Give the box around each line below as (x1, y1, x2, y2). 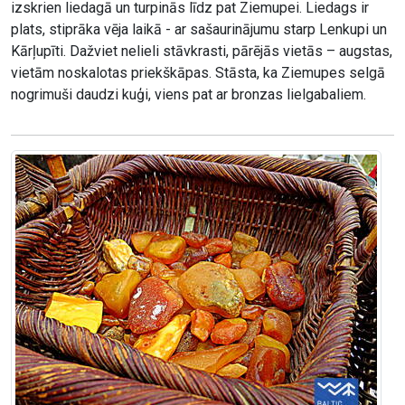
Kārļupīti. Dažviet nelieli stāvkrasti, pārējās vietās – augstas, (11, 42, 392, 61)
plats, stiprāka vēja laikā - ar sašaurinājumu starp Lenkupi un (11, 21, 387, 39)
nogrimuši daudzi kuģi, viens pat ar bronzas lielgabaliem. (11, 86, 366, 104)
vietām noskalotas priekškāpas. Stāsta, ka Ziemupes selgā (11, 64, 385, 82)
